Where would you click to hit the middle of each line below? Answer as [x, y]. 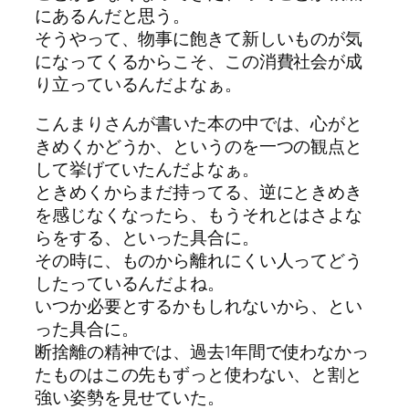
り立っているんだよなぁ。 [138, 84]
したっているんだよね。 [130, 283]
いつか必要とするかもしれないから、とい [199, 306]
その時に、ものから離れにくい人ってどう [199, 261]
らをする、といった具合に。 [147, 238]
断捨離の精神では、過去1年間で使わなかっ [202, 352]
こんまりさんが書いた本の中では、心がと [199, 124]
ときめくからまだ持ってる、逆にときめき [199, 192]
